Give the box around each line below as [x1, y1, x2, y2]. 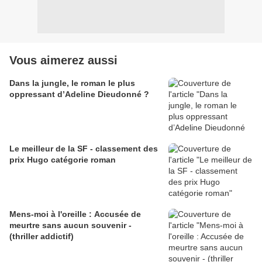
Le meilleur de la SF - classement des [9, 144, 158, 154]
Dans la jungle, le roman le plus [9, 78, 135, 88]
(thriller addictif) [9, 232, 74, 242]
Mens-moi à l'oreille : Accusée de [9, 209, 141, 219]
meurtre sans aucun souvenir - [9, 220, 132, 230]
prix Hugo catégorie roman [9, 155, 116, 165]
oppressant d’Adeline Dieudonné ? [9, 89, 149, 99]
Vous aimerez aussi [9, 54, 118, 67]
